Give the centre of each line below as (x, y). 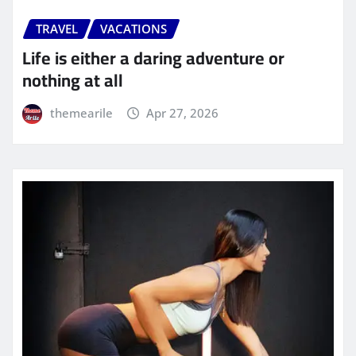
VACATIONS (133, 29)
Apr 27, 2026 (183, 112)
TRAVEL (57, 29)
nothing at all (73, 80)
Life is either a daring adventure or (153, 58)
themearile (81, 112)
